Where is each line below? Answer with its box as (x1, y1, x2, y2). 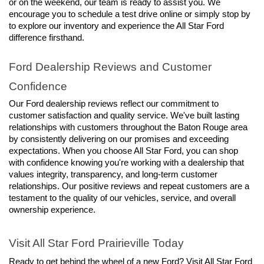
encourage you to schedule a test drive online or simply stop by (9, 9, 250, 19)
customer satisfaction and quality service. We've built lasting (9, 111, 239, 121)
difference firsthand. (9, 32, 84, 42)
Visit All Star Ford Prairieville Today (9, 236, 184, 249)
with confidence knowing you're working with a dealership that (9, 158, 244, 168)
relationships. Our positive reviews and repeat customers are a (9, 181, 249, 192)
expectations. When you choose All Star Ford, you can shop (9, 146, 238, 156)
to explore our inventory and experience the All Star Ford (9, 21, 224, 31)
